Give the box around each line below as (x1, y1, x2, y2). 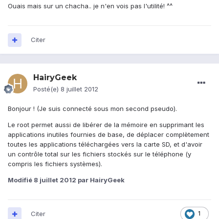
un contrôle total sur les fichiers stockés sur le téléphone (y (8, 150, 191, 158)
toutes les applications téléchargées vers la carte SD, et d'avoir (8, 140, 202, 149)
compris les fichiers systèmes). (8, 160, 102, 168)
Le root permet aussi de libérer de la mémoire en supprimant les (8, 121, 204, 129)
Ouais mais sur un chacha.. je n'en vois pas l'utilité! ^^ (8, 2, 173, 10)
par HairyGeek (76, 176, 125, 184)
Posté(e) (33, 85, 61, 93)
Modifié (8, 176, 34, 184)
